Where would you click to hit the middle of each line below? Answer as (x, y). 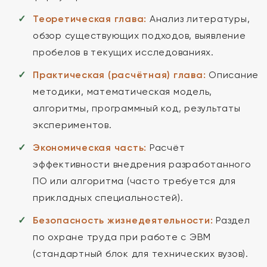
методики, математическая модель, (122, 91)
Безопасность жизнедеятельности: (123, 220)
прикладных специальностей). (108, 198)
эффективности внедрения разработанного (142, 164)
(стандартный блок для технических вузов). (141, 254)
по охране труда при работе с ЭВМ (122, 237)
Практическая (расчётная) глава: (119, 75)
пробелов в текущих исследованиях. (123, 52)
